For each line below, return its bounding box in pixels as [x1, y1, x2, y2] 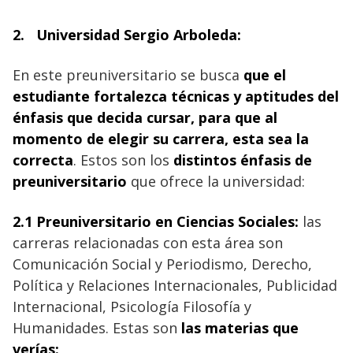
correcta [13, 150, 73, 169]
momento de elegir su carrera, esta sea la [13, 128, 309, 148]
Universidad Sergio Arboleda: [36, 24, 241, 44]
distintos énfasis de [173, 150, 312, 169]
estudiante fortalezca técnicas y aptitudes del [13, 86, 339, 106]
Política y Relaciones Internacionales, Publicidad [13, 275, 337, 295]
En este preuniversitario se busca [13, 65, 243, 84]
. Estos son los [73, 150, 173, 169]
